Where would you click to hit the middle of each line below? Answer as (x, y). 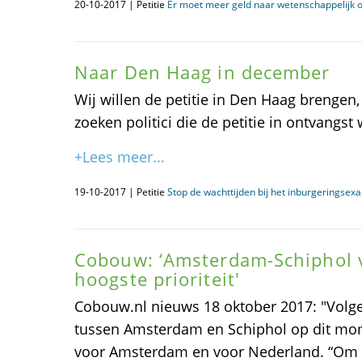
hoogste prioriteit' (157, 279)
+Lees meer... (120, 157)
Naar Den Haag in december (202, 72)
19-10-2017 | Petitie (121, 192)
